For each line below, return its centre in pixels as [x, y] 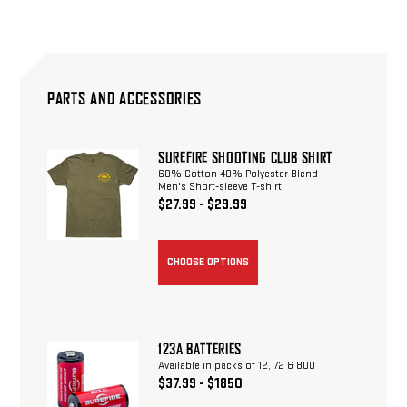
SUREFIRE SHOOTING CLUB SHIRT [245, 158]
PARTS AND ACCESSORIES [125, 99]
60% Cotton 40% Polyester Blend [238, 174]
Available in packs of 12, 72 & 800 [237, 366]
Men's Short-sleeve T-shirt [220, 187]
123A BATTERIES [200, 350]
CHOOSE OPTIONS [208, 263]
